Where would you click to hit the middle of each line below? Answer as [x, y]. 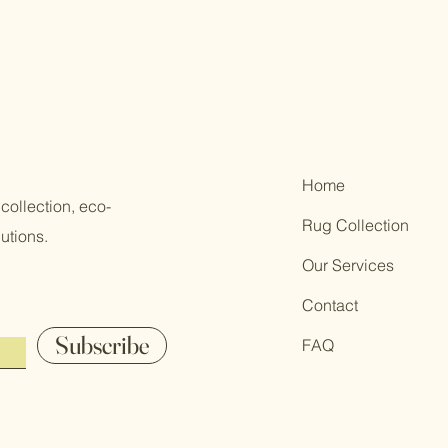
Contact [330, 305]
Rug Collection [356, 225]
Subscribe [102, 345]
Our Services [348, 265]
